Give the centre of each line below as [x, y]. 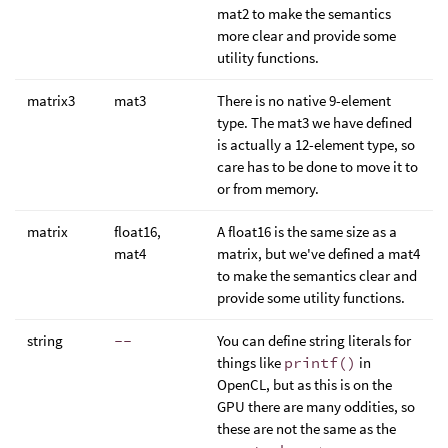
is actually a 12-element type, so [316, 144]
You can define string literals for [314, 340]
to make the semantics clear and [317, 275]
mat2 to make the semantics [304, 13]
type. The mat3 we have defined [314, 122]
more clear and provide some [306, 35]
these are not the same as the [306, 428]
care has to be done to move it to [317, 166]
